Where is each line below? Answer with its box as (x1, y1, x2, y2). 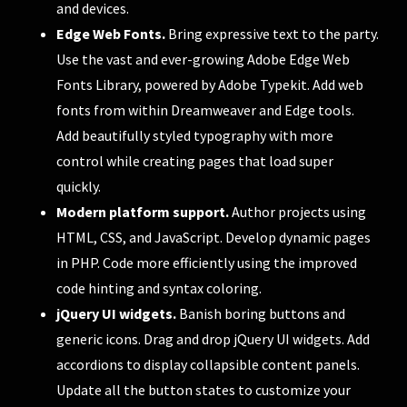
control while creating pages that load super (56, 151, 334, 170)
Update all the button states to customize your (56, 380, 352, 399)
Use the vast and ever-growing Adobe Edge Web (56, 49, 351, 68)
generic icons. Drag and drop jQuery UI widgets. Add (56, 329, 371, 348)
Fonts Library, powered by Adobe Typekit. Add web (56, 74, 364, 94)
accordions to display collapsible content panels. (56, 354, 361, 373)
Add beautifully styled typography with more (56, 125, 334, 144)
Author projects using (229, 202, 367, 221)
